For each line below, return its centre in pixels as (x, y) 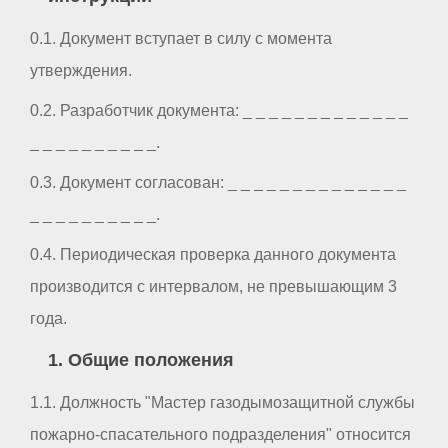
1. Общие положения (140, 360)
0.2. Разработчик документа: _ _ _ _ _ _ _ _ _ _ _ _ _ (219, 110)
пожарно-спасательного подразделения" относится (220, 434)
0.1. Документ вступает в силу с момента (181, 38)
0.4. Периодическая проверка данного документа (213, 254)
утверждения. (81, 70)
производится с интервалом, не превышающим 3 (213, 286)
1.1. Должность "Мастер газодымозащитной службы (222, 402)
